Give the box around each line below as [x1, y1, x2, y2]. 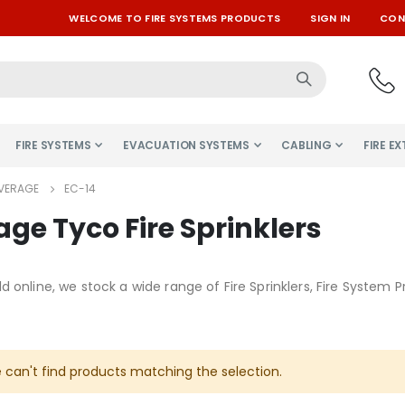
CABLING [281, 137, 332, 153]
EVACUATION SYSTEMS [123, 137, 250, 153]
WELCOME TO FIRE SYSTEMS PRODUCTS [69, 11, 281, 25]
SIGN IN [310, 11, 351, 25]
